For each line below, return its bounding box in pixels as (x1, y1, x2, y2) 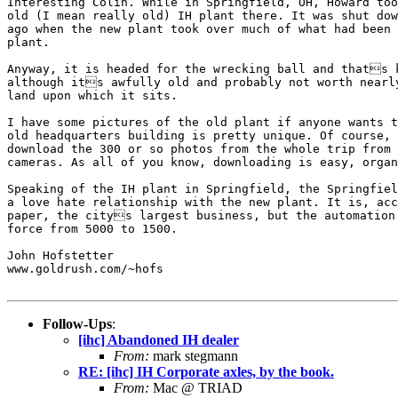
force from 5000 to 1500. (7, 221, 178, 235)
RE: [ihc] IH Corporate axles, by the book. (78, 363, 334, 379)
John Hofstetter (7, 248, 114, 262)
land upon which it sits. (7, 88, 178, 102)
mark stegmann (149, 347, 238, 363)
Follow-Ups (43, 315, 112, 331)
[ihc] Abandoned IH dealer (78, 331, 239, 347)
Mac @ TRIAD (149, 379, 243, 395)
